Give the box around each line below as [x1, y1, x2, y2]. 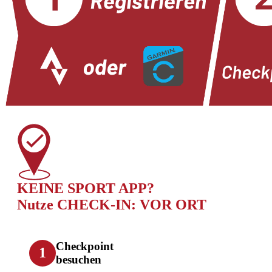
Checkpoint [56, 239, 114, 253]
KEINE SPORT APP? [17, 180, 154, 196]
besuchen [56, 253, 101, 266]
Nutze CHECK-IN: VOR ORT [17, 196, 206, 212]
